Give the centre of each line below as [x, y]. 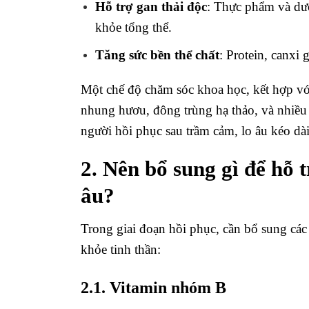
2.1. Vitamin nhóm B [153, 287]
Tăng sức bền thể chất [157, 54]
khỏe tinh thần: [121, 250]
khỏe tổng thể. [133, 28]
